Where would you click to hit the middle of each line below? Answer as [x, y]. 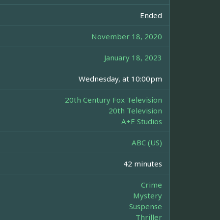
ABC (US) [147, 143]
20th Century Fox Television [113, 100]
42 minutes [143, 164]
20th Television [135, 111]
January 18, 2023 [133, 58]
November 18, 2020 [127, 37]
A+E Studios [142, 122]
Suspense [146, 206]
